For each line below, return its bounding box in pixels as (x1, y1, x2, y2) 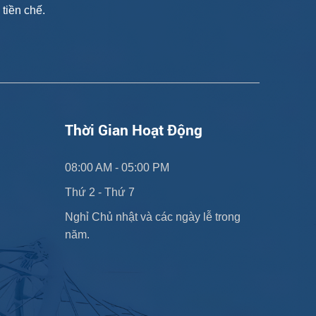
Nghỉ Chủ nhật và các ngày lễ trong (64, 210, 241, 223)
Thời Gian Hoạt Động (64, 120, 202, 140)
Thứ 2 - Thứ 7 (64, 186, 135, 198)
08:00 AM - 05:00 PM (64, 161, 169, 174)
